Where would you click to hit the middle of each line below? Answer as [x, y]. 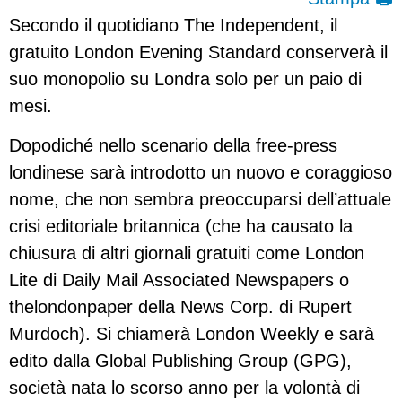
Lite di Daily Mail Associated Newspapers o [179, 280]
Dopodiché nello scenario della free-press [173, 146]
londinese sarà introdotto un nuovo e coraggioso [201, 173]
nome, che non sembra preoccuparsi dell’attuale [200, 200]
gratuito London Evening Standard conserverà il [198, 52]
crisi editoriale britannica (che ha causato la [181, 227]
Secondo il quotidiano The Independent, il [173, 25]
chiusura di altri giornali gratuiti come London [187, 253]
